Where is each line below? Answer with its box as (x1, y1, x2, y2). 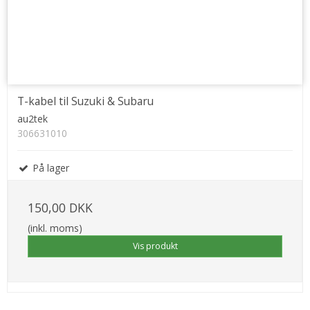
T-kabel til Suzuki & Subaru (17, 93, 154, 109)
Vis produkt (132, 240, 178, 253)
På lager (30, 161, 69, 174)
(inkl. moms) (28, 221, 82, 235)
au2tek (17, 111, 48, 125)
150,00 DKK (28, 199, 93, 216)
